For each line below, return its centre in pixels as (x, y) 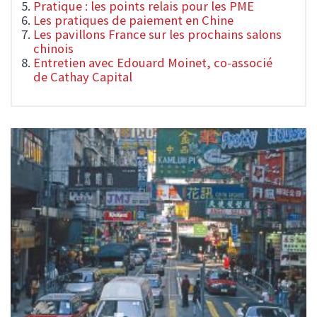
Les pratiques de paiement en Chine (133, 21)
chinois (53, 49)
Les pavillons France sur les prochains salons (157, 35)
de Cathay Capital (83, 77)
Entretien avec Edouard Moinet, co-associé (153, 63)
